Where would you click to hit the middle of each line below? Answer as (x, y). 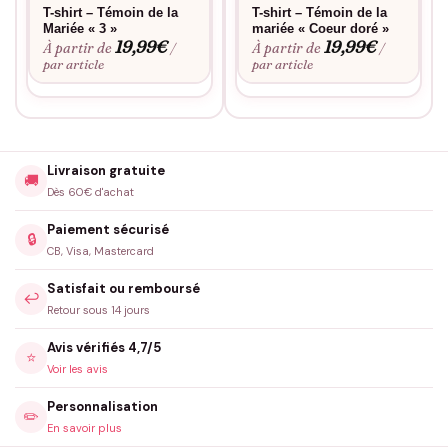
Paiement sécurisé (108, 229)
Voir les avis (77, 368)
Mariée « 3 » (80, 29)
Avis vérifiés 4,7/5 (104, 347)
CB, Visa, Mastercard (100, 250)
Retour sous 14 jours (98, 309)
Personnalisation (102, 406)
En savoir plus (84, 427)
